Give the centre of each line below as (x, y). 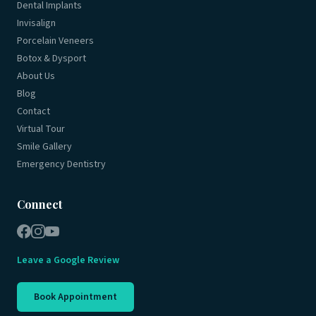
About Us (36, 76)
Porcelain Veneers (55, 41)
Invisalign (36, 23)
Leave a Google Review (68, 260)
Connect (39, 204)
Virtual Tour (41, 129)
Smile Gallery (44, 147)
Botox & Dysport (51, 59)
